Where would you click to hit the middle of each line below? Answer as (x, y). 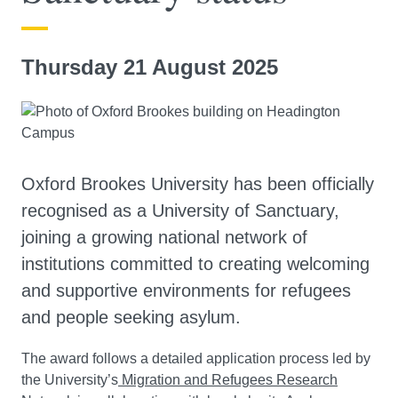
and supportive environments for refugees (186, 291)
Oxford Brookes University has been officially (198, 184)
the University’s (70, 380)
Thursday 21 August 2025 (150, 68)
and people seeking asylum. (131, 318)
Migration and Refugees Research (228, 380)
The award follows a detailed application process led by (196, 359)
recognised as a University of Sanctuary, (180, 211)
